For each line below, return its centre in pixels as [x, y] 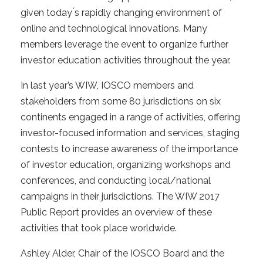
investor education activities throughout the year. [126, 60]
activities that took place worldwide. [99, 228]
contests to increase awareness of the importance [129, 149]
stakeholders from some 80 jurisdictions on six [121, 101]
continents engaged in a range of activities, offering [130, 117]
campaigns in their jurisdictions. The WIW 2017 [120, 196]
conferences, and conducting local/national [116, 180]
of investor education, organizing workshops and [126, 164]
